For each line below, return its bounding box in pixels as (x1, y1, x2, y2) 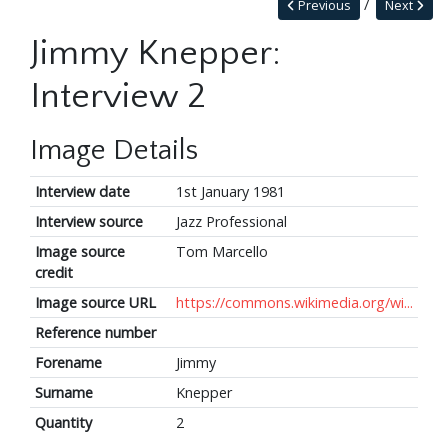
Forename (34, 353, 102, 373)
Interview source (34, 212, 143, 232)
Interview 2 (30, 76, 206, 117)
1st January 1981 (175, 182, 285, 202)
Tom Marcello (175, 242, 268, 262)
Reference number (34, 323, 156, 343)
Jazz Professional (175, 212, 287, 232)
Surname (34, 383, 93, 403)
